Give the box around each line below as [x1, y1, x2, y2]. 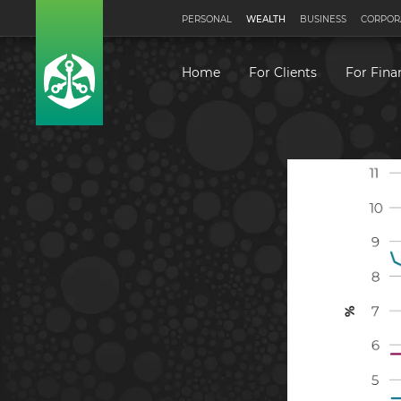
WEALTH [246, 13, 286, 25]
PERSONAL [182, 13, 232, 25]
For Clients [249, 64, 317, 81]
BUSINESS [300, 13, 346, 25]
